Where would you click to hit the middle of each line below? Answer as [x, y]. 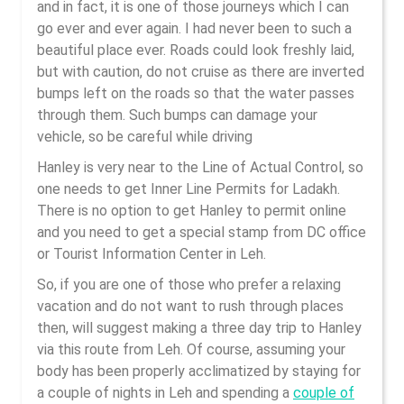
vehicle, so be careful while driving [145, 137]
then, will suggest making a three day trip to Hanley [199, 328]
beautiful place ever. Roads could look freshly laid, [196, 50]
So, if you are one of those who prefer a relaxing [189, 285]
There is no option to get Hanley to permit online [192, 211]
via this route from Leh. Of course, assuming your [191, 349]
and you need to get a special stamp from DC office [202, 232]
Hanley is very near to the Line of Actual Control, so [200, 167]
